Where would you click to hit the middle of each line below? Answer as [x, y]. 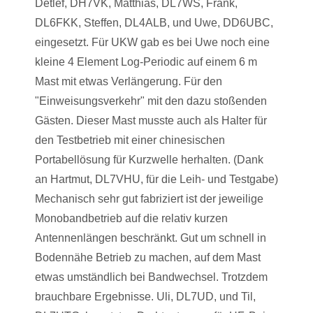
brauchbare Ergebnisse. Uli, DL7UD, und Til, [145, 297]
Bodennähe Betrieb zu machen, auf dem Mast [148, 257]
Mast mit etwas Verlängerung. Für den [129, 81]
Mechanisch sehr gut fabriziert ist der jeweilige [149, 199]
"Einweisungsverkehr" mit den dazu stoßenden [151, 101]
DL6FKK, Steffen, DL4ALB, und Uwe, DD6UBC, [154, 23]
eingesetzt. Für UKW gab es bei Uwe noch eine [152, 42]
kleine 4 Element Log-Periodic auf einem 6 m [146, 62]
